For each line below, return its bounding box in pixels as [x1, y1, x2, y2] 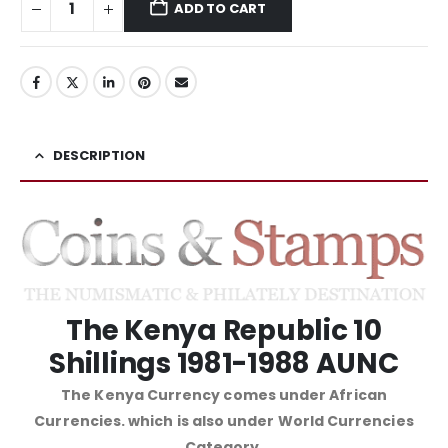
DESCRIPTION [53, 145, 145, 165]
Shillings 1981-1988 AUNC [49, 344, 399, 384]
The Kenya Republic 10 [66, 311, 382, 351]
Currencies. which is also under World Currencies [34, 411, 414, 432]
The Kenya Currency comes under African [61, 385, 387, 406]
